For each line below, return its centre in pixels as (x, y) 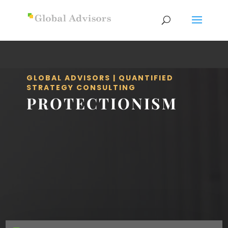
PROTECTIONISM (102, 103)
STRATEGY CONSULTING (81, 87)
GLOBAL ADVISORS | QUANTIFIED (100, 78)
